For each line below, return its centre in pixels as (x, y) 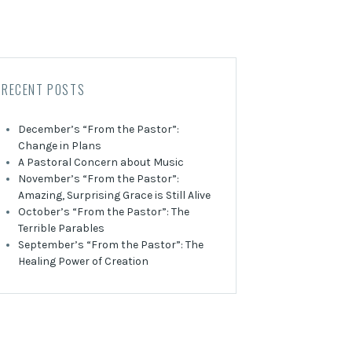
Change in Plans (60, 146)
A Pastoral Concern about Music (101, 162)
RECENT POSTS (44, 90)
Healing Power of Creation (83, 261)
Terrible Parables (61, 228)
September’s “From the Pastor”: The (111, 245)
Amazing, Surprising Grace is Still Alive (114, 195)
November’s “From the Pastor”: (99, 179)
